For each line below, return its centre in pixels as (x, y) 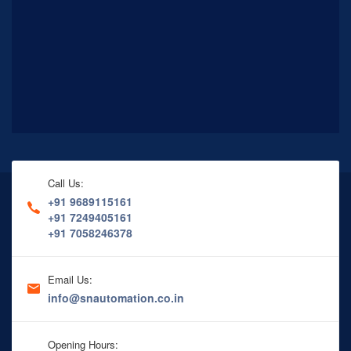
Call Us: (66, 183)
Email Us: (70, 280)
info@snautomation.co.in (116, 298)
